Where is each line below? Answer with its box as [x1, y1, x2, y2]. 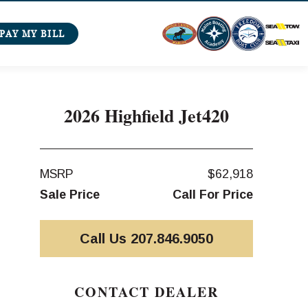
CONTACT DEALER [74, 281, 219, 302]
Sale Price [39, 187, 100, 201]
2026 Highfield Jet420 [63, 102, 229, 129]
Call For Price [172, 187, 253, 201]
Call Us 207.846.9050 [79, 230, 213, 246]
